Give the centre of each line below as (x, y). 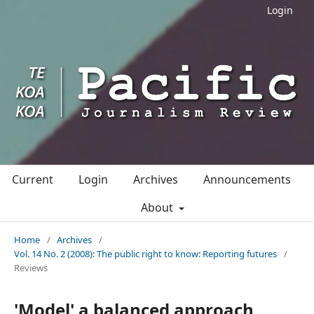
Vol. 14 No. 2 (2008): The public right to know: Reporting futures (145, 254)
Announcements (247, 179)
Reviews (31, 268)
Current (33, 179)
